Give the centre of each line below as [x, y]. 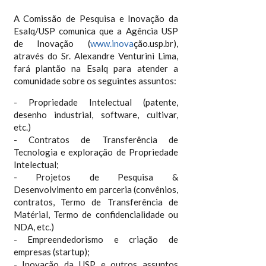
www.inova [112, 43]
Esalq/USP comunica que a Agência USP [96, 31]
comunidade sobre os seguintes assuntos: [95, 81]
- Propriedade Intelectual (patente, [96, 102]
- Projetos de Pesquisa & [96, 177]
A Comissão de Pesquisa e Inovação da [96, 18]
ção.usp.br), [156, 43]
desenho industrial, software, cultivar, [96, 115]
